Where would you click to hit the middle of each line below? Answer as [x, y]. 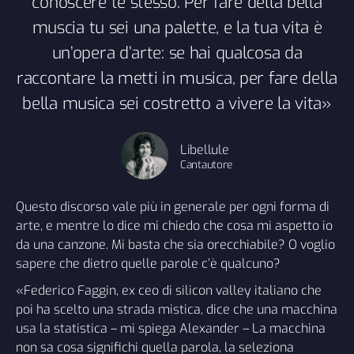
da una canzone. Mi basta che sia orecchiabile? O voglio [175, 244]
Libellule [205, 149]
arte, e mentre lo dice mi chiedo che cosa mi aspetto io [174, 225]
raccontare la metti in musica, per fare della [177, 78]
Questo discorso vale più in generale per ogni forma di [173, 206]
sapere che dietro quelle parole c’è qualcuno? [148, 263]
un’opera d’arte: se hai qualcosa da [177, 53]
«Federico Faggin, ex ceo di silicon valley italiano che [169, 290]
